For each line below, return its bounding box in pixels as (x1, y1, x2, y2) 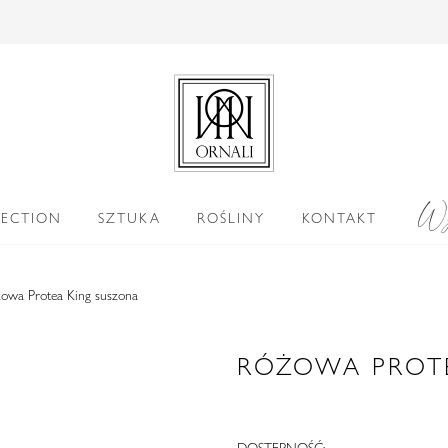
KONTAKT (301, 208, 377, 227)
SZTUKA (98, 208, 162, 227)
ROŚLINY (197, 208, 266, 227)
